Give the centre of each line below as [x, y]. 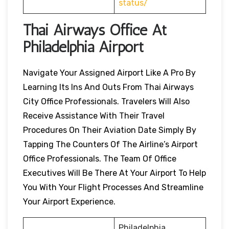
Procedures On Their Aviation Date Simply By [110, 130]
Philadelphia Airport [83, 47]
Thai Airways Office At [95, 30]
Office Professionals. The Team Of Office [100, 158]
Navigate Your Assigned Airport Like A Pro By [109, 73]
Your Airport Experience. [70, 201]
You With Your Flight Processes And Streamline [113, 187]
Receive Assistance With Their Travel [94, 116]
